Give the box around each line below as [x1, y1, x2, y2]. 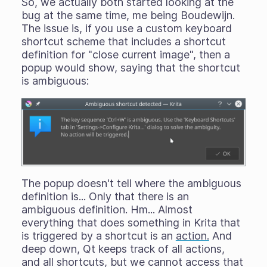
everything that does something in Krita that [21, 216, 240, 229]
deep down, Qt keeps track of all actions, [21, 242, 225, 255]
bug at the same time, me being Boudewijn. [21, 9, 235, 21]
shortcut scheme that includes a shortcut [21, 35, 226, 48]
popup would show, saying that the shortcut [21, 61, 240, 74]
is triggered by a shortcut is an [21, 229, 176, 242]
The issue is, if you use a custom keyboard [21, 22, 232, 35]
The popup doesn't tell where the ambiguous [21, 176, 241, 190]
